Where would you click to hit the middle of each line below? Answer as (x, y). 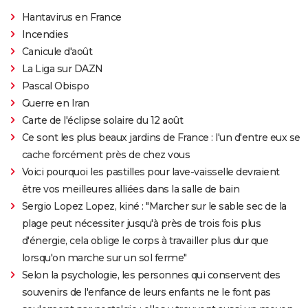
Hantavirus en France (71, 18)
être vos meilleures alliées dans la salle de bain (131, 189)
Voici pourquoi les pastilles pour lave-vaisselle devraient (151, 172)
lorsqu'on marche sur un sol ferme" (104, 258)
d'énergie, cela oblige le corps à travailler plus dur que (145, 241)
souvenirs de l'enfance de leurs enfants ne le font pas (146, 293)
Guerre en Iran (55, 103)
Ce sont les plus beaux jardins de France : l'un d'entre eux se (161, 138)
